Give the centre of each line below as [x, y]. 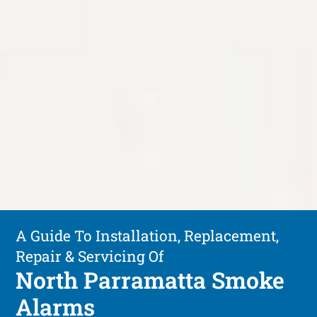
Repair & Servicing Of [90, 256]
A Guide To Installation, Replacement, [148, 235]
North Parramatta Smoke [150, 279]
